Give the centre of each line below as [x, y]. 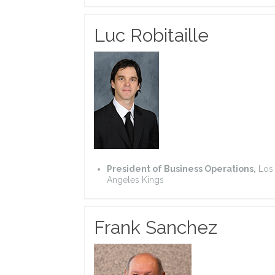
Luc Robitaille [151, 35]
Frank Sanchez [156, 227]
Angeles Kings [135, 180]
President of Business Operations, [181, 168]
